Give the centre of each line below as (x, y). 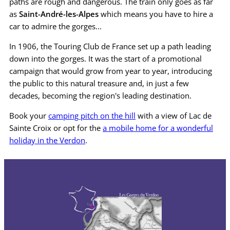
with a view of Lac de (174, 116)
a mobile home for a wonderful (158, 128)
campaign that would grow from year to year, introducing (111, 71)
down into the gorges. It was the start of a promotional (106, 59)
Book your (29, 116)
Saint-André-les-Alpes (59, 14)
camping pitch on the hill (92, 116)
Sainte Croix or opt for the (56, 128)
